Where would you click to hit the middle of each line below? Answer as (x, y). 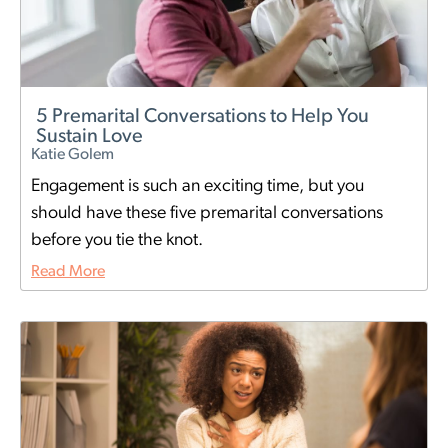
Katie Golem (72, 155)
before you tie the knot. (117, 241)
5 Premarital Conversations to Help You (202, 117)
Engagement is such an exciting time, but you (197, 187)
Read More (68, 272)
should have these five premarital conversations (207, 214)
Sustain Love (89, 137)
